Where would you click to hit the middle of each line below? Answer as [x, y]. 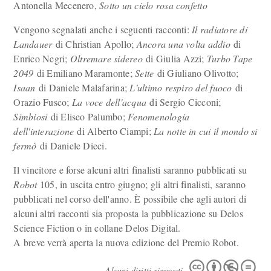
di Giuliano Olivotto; [196, 73]
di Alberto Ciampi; [114, 131]
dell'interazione [44, 131]
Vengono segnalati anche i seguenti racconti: [103, 29]
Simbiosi [31, 116]
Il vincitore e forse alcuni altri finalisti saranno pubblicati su [130, 170]
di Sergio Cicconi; [184, 102]
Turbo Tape [230, 58]
